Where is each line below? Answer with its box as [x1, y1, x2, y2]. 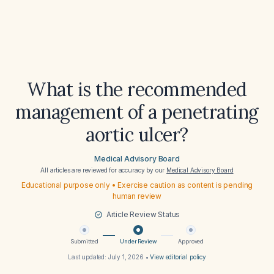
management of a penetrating [15, 100, 259, 124]
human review [112, 191, 162, 201]
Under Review [120, 238, 157, 245]
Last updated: [67, 253, 108, 261]
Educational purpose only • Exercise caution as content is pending [21, 180, 253, 190]
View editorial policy [150, 253, 207, 261]
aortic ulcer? [86, 123, 188, 146]
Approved [178, 238, 204, 245]
